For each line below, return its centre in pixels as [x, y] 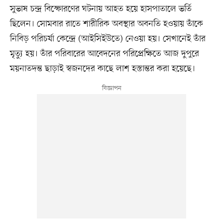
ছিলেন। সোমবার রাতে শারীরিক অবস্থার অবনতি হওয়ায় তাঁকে [106, 24]
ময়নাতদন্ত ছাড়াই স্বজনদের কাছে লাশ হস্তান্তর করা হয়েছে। [102, 69]
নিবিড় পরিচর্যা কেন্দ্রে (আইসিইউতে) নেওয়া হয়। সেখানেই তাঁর [108, 39]
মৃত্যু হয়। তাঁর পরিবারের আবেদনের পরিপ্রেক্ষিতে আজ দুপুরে [104, 54]
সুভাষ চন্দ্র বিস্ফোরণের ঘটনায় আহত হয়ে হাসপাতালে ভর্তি [101, 9]
